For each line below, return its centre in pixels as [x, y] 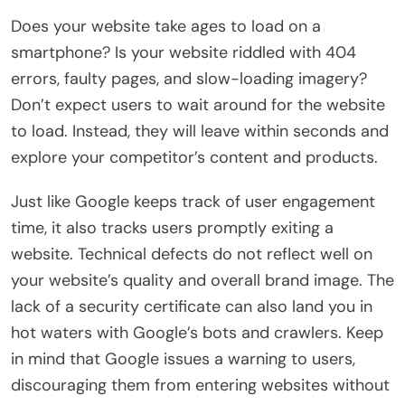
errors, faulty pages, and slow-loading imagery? [189, 78]
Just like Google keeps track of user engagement [193, 201]
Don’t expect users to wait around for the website [198, 104]
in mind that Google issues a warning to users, [183, 358]
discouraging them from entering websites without [200, 385]
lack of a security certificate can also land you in [192, 306]
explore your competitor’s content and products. [194, 157]
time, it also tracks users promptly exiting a [172, 227]
